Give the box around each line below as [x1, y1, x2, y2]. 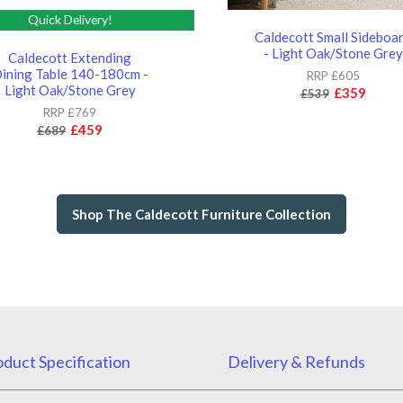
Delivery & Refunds [227, 351, 365, 372]
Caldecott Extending [8, 49, 132, 66]
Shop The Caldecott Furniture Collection [72, 205, 331, 222]
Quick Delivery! [27, 12, 112, 28]
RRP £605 [306, 67, 360, 83]
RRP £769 [43, 104, 97, 120]
